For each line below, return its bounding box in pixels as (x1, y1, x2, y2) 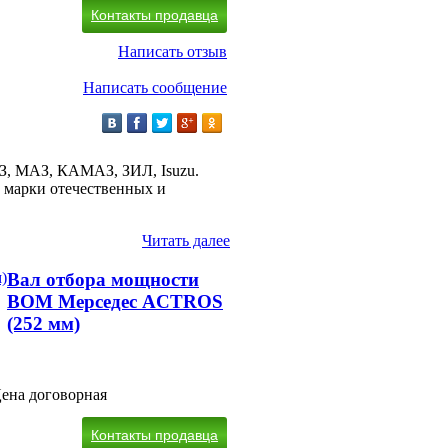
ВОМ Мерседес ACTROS (7, 290, 223, 312)
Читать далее (142, 231, 230, 249)
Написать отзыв (118, 42, 227, 60)
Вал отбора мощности (7, 268, 199, 290)
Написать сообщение (83, 78, 227, 96)
